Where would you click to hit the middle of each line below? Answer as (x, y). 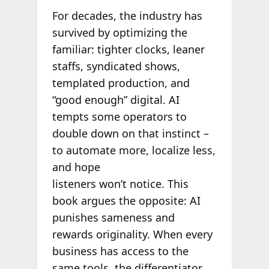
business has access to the (120, 251)
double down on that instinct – (130, 134)
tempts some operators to (119, 117)
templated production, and (121, 83)
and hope (76, 167)
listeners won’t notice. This (120, 184)
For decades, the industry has (127, 16)
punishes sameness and (113, 218)
